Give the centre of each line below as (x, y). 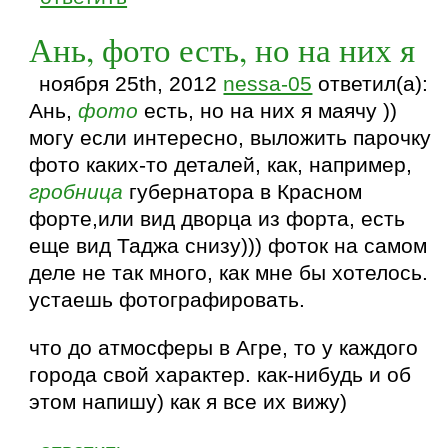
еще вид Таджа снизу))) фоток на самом (228, 246)
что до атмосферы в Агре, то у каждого (224, 348)
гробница (76, 192)
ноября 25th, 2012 (131, 84)
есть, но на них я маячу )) (268, 111)
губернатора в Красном (243, 192)
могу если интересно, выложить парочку (230, 138)
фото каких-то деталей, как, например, (221, 165)
